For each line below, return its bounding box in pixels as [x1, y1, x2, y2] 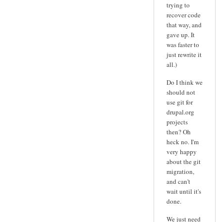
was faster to [166, 40, 199, 50]
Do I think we [166, 77, 203, 87]
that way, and [166, 20, 202, 30]
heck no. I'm [166, 137, 199, 146]
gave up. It [166, 30, 195, 40]
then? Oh [166, 127, 191, 136]
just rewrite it [166, 50, 202, 59]
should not [166, 87, 195, 97]
